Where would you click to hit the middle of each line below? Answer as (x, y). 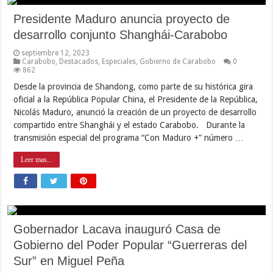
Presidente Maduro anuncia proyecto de (122, 19)
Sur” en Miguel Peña (69, 261)
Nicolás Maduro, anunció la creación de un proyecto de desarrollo (135, 112)
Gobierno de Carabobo (178, 61)
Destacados (79, 61)
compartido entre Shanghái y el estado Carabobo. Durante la (129, 125)
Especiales (119, 61)
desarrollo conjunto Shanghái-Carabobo (121, 34)
